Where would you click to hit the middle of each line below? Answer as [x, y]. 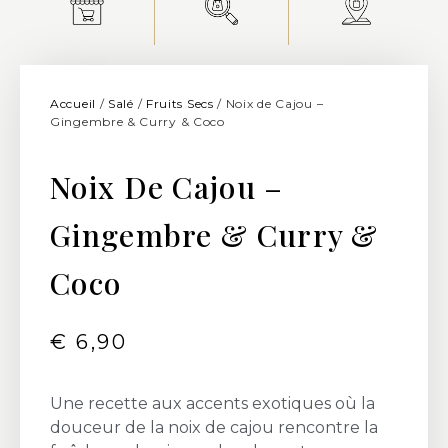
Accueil [73, 104]
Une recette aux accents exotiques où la [212, 403]
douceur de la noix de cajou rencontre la [214, 427]
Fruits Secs [179, 104]
